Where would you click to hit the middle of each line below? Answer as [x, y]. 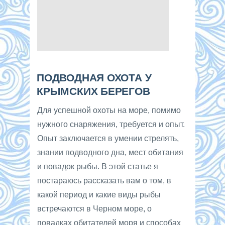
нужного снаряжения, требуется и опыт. [111, 124]
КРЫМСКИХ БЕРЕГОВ [93, 91]
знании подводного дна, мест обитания [110, 152]
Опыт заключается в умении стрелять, [108, 138]
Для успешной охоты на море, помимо [109, 110]
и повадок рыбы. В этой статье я [98, 166]
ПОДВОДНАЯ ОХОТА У [94, 78]
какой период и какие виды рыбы [99, 194]
